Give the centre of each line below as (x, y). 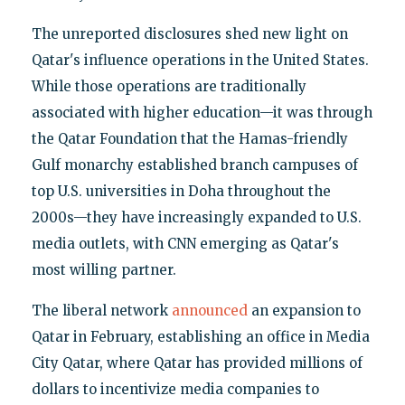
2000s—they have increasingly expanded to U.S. (196, 218)
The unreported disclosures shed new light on (189, 34)
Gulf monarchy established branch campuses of (194, 165)
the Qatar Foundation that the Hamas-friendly (189, 139)
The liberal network (101, 311)
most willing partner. (104, 270)
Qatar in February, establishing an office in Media (200, 337)
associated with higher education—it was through (202, 113)
